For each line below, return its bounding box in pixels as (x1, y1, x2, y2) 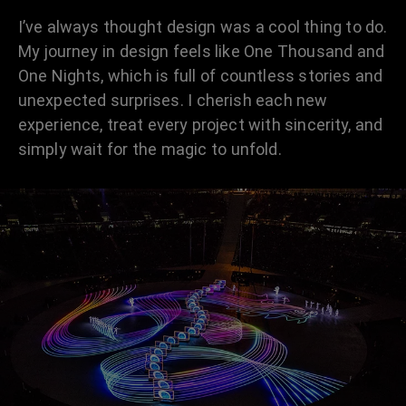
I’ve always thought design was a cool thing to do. (18, 17, 388, 37)
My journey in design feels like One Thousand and (18, 42, 384, 62)
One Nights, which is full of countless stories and (18, 66, 383, 86)
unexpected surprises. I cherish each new (18, 91, 328, 111)
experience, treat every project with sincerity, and (18, 115, 383, 135)
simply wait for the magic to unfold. (18, 140, 282, 159)
